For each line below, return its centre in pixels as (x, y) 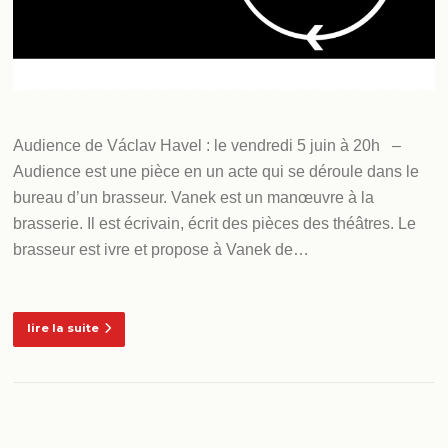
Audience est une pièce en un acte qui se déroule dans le (216, 172)
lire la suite (63, 327)
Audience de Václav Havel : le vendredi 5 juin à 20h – (207, 146)
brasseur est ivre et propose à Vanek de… (161, 250)
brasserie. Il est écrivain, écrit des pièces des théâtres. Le (215, 224)
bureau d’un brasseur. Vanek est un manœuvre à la (194, 198)
